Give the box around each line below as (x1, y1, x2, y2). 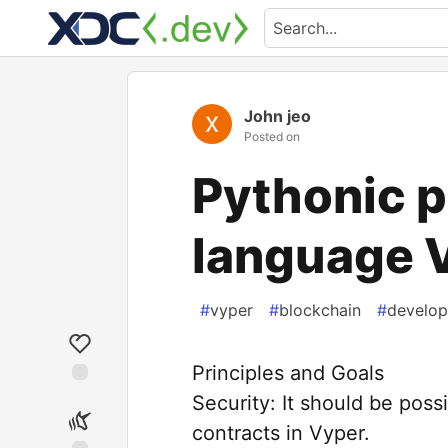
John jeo (244, 106, 311, 126)
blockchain (279, 300, 361, 320)
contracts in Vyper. (192, 421, 370, 445)
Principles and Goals (192, 361, 384, 385)
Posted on (244, 129, 300, 144)
